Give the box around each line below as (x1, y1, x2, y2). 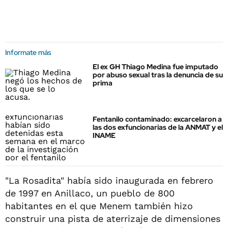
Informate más (5, 48, 51, 57)
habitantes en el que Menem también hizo (5, 200, 193, 211)
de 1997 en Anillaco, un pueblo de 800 (5, 187, 175, 198)
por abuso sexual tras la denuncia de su (93, 70, 223, 79)
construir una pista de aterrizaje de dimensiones (5, 213, 220, 224)
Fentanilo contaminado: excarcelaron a (93, 115, 222, 124)
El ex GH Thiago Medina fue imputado (93, 62, 218, 71)
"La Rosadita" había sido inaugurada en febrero (5, 175, 213, 186)
